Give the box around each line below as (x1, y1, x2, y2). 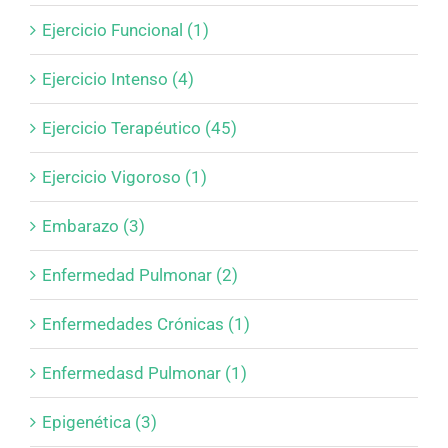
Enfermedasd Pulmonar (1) (42, 363, 247, 384)
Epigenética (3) (42, 412, 157, 433)
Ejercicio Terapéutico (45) (42, 118, 237, 139)
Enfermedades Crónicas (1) (42, 314, 250, 335)
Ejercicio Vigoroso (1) (42, 167, 207, 188)
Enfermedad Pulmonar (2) (42, 265, 238, 286)
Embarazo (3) (42, 216, 145, 237)
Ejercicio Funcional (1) (42, 20, 209, 41)
